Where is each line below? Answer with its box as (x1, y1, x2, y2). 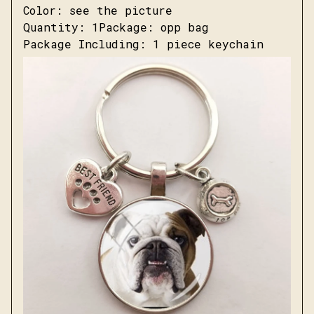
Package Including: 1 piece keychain (23, 36, 264, 52)
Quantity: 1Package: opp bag (23, 20, 209, 35)
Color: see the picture (23, 3, 172, 18)
